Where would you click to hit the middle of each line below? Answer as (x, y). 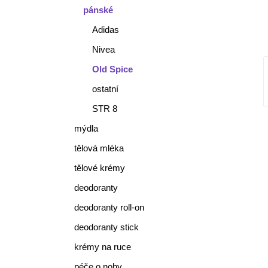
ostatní (105, 89)
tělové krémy (99, 168)
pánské (98, 10)
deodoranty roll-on (109, 207)
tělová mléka (99, 148)
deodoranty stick (106, 227)
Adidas (105, 30)
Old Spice (112, 69)
